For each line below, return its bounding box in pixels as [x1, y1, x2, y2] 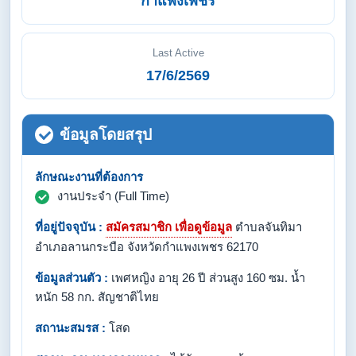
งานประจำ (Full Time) [57, 189, 169, 203]
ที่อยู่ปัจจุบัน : [35, 220, 103, 234]
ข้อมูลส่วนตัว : [35, 271, 108, 284]
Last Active [152, 47, 204, 59]
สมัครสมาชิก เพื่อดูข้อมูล [106, 220, 232, 234]
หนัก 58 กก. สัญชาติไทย [35, 290, 159, 304]
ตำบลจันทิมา [232, 220, 302, 234]
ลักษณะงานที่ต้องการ [35, 170, 143, 184]
